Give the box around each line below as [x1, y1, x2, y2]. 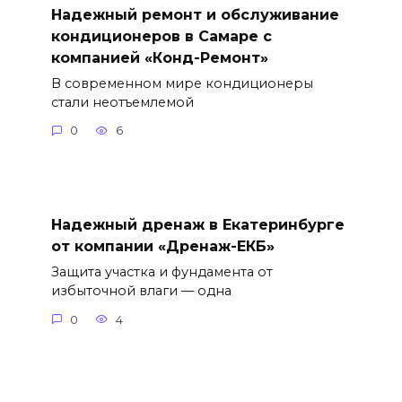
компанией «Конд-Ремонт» [50, 48, 268, 66]
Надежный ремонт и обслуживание [50, 5, 339, 23]
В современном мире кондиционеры [50, 74, 313, 92]
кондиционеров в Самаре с [50, 27, 272, 45]
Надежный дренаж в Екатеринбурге [50, 216, 345, 234]
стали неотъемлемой [50, 93, 194, 110]
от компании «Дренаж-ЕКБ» [50, 238, 275, 256]
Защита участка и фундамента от [50, 264, 273, 281]
